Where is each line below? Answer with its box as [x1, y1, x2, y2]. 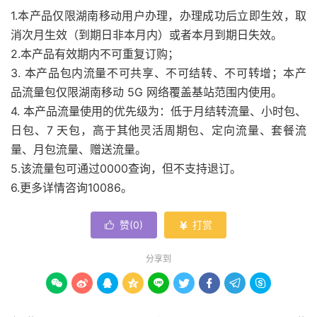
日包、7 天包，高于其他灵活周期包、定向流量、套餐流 [11, 123, 306, 138]
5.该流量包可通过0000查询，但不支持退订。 [11, 161, 241, 176]
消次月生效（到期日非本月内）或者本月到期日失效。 [11, 28, 282, 42]
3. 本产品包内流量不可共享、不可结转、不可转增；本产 [11, 66, 306, 81]
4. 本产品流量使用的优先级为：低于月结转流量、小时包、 [11, 104, 306, 119]
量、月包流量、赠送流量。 [11, 142, 146, 157]
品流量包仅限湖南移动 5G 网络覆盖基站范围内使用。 [11, 85, 282, 100]
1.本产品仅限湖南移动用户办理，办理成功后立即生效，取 [11, 8, 306, 23]
